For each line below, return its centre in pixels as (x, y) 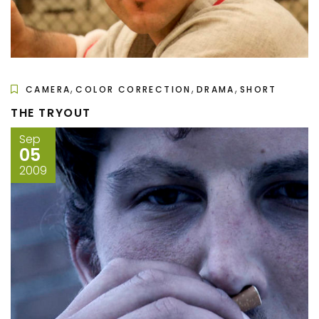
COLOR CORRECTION (134, 90)
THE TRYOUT (51, 113)
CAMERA (48, 90)
